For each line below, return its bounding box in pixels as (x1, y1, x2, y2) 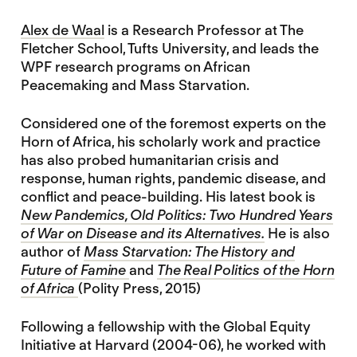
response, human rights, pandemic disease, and (20, 169, 326, 186)
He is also (264, 224, 330, 241)
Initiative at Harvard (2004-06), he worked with (20, 335, 326, 353)
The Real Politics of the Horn (157, 261, 335, 278)
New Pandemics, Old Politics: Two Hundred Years (20, 206, 333, 223)
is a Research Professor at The (107, 21, 304, 38)
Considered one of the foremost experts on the (20, 114, 326, 131)
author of (20, 242, 84, 260)
